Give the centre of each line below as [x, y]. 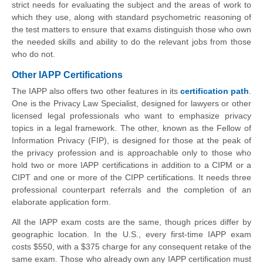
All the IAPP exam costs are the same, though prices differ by [131, 222]
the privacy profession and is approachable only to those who [131, 153]
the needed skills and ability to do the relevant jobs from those [131, 41]
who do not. [33, 54]
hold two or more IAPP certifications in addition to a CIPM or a [131, 165]
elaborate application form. [63, 202]
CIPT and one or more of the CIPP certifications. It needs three [131, 178]
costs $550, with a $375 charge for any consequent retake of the [131, 247]
